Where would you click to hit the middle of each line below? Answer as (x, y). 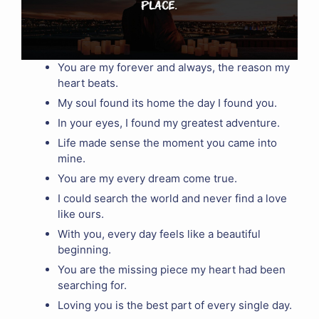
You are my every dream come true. (147, 179)
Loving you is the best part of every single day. (175, 305)
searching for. (92, 286)
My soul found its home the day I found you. (167, 103)
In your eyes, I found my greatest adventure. (169, 123)
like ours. (81, 214)
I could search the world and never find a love (172, 199)
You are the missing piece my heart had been (172, 270)
